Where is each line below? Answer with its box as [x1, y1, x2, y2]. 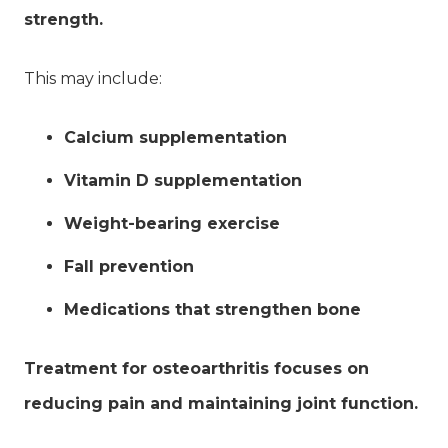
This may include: [24, 68, 162, 88]
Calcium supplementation [64, 127, 287, 147]
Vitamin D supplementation [64, 170, 302, 190]
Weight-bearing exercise [64, 213, 280, 233]
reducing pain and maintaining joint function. [24, 393, 418, 413]
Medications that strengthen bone [64, 299, 361, 319]
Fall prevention [64, 256, 194, 276]
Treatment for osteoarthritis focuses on [24, 358, 369, 378]
